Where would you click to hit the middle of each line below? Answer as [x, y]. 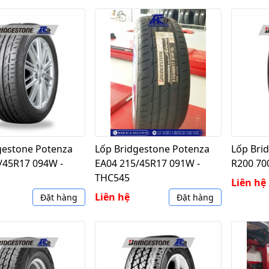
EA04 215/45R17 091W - [147, 163]
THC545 [112, 177]
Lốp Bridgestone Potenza [152, 149]
